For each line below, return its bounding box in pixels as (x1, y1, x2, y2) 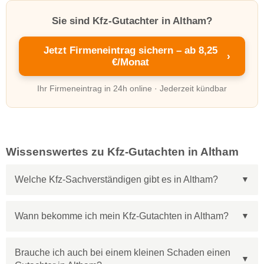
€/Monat (111, 56, 149, 68)
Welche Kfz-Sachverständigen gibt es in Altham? (15, 174, 218, 184)
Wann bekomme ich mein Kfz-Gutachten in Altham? (15, 210, 229, 221)
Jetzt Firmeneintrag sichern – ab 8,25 (43, 44, 217, 56)
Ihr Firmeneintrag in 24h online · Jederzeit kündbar (37, 84, 227, 93)
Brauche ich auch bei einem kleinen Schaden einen (15, 247, 230, 258)
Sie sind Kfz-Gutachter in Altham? (52, 15, 212, 27)
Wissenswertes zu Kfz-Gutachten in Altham (6, 145, 239, 158)
